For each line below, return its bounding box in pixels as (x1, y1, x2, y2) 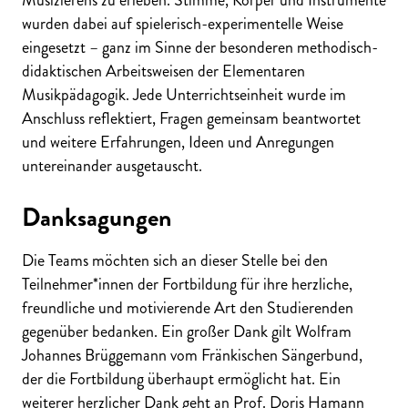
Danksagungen (22, 199, 172, 236)
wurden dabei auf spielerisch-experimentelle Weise (22, 11, 343, 36)
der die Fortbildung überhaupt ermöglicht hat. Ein (22, 367, 341, 392)
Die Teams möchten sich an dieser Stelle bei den (22, 249, 328, 273)
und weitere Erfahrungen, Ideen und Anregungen (22, 129, 334, 154)
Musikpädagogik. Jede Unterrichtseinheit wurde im (22, 82, 346, 107)
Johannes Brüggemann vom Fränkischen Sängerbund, (22, 343, 362, 368)
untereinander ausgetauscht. (22, 153, 202, 178)
